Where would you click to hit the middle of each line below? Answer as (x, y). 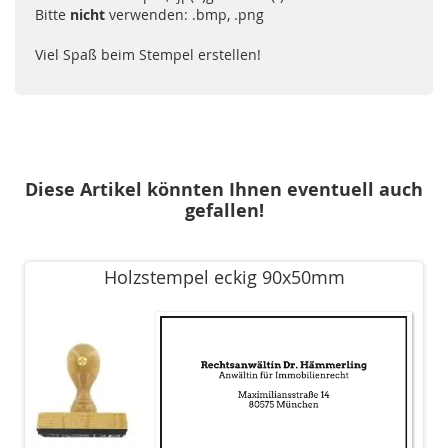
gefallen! (224, 211)
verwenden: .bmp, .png (186, 15)
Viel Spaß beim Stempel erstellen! (148, 55)
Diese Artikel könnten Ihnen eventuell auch (224, 190)
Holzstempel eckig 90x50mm (224, 277)
